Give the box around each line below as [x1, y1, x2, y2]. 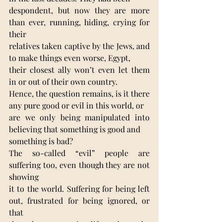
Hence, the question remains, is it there [9, 88, 150, 99]
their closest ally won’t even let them [9, 64, 150, 75]
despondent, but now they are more [9, 4, 150, 15]
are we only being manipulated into [9, 111, 150, 122]
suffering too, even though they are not [9, 159, 150, 170]
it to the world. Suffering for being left [9, 183, 150, 194]
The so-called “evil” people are [9, 147, 150, 158]
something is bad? [9, 135, 73, 146]
